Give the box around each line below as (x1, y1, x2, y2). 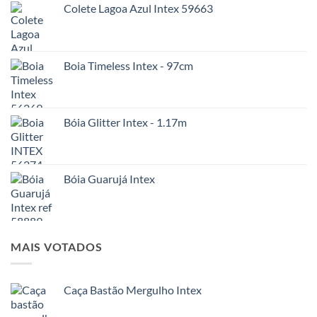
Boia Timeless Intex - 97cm (64, 58, 193, 72)
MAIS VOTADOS (11, 239, 103, 253)
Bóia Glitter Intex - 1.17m (64, 115, 187, 129)
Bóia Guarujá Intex (64, 171, 155, 185)
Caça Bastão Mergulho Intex (64, 283, 202, 297)
